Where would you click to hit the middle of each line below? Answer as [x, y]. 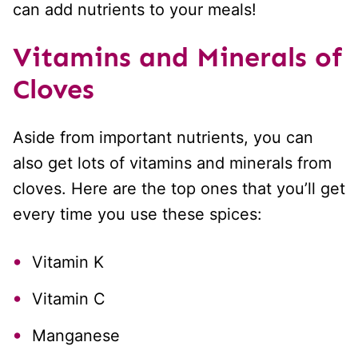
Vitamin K [68, 263]
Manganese [76, 336]
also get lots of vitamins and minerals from [172, 163]
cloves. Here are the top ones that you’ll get [179, 189]
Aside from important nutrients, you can [163, 138]
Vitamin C [69, 299]
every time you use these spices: [137, 215]
